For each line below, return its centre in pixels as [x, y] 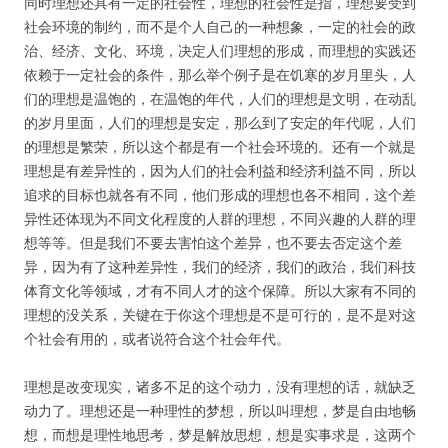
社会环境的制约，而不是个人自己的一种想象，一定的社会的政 [220, 26]
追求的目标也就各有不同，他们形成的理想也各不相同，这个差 [220, 194]
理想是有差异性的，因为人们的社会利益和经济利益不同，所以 [220, 170]
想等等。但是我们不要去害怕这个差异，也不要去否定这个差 [213, 242]
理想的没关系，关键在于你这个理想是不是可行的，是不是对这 [220, 314]
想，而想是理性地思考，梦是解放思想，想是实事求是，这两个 [220, 434]
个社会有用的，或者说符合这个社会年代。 [157, 338]
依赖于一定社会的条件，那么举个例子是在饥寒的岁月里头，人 [220, 74]
